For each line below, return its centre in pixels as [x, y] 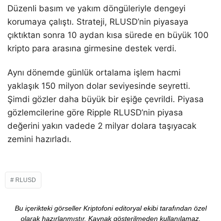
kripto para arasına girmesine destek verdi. [92, 49]
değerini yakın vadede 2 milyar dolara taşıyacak [102, 126]
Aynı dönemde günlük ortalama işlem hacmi [94, 73]
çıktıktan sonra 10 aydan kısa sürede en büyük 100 [108, 35]
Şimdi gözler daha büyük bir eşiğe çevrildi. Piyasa [106, 99]
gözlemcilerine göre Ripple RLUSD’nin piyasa [95, 113]
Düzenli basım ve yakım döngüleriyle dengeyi [96, 9]
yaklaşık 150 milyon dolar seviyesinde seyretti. [99, 86]
